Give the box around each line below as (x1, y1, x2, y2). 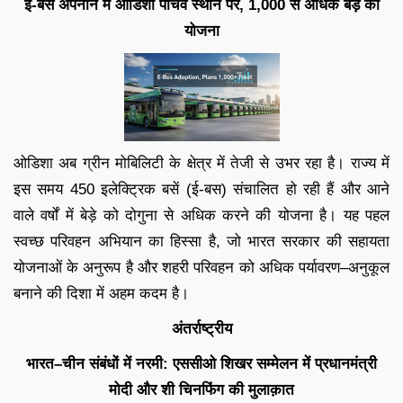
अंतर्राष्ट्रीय (171, 319, 232, 337)
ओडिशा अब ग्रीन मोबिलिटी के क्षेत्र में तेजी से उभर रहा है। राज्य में (13, 154, 390, 172)
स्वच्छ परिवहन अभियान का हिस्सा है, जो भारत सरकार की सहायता (13, 232, 390, 250)
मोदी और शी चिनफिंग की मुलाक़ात (109, 381, 294, 399)
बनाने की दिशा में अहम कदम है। (13, 284, 189, 302)
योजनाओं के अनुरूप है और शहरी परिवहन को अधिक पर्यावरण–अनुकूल (13, 258, 390, 276)
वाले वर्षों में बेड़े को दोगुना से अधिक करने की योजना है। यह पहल (13, 206, 390, 224)
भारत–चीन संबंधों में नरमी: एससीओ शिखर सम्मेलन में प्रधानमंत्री (26, 354, 377, 372)
